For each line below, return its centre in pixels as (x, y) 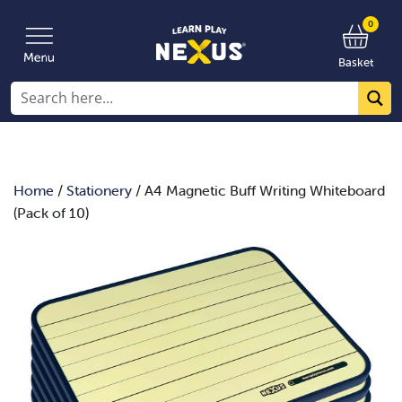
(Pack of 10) (51, 213)
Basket (355, 62)
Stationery (99, 190)
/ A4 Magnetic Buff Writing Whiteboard (258, 190)
